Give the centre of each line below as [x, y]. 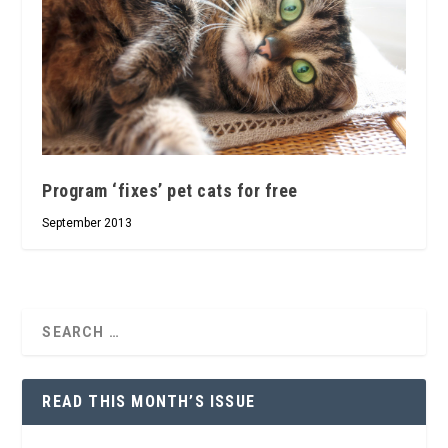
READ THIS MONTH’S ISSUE [149, 402]
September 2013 [87, 223]
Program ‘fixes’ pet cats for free [170, 191]
